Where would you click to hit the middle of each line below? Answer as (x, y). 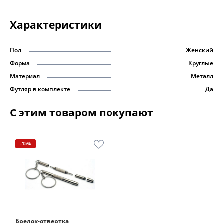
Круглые (201, 63)
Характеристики (56, 25)
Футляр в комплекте (40, 89)
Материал (25, 76)
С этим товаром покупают (82, 112)
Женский (199, 50)
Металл (202, 76)
